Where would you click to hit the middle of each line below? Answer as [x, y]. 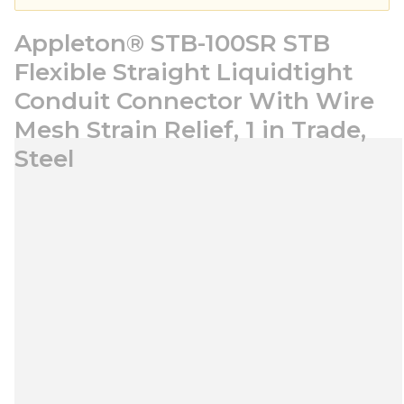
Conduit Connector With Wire [194, 101]
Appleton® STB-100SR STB [172, 43]
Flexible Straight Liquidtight [184, 72]
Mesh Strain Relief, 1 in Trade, [190, 130]
